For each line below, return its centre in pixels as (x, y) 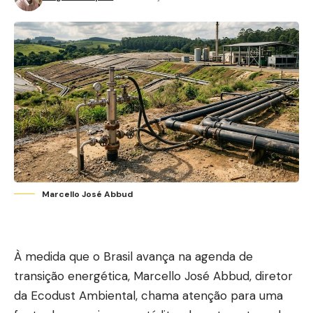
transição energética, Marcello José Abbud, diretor (153, 276)
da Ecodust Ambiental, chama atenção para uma (148, 295)
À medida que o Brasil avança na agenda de (133, 256)
